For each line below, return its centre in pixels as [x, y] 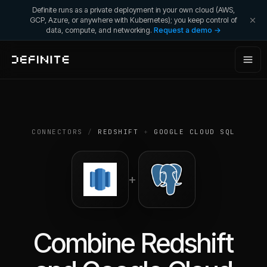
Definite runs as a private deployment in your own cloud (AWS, [133, 10]
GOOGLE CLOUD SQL [195, 132]
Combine [87, 243]
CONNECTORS [57, 132]
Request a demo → [187, 30]
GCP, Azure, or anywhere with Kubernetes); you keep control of [133, 20]
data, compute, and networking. [99, 30]
